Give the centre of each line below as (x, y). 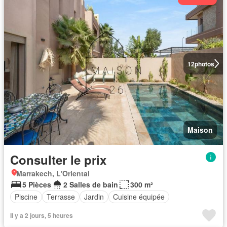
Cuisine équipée (139, 197)
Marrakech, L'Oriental (53, 173)
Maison (200, 129)
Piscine (26, 197)
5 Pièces (37, 184)
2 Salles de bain (91, 184)
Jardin (94, 197)
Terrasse (61, 197)
